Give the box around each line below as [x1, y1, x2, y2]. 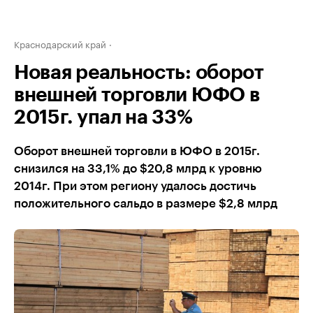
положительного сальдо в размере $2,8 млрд [14, 198, 277, 210]
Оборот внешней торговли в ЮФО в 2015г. [14, 145, 260, 157]
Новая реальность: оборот [14, 63, 264, 82]
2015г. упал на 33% [14, 108, 193, 127]
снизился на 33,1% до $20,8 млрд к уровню [14, 163, 262, 175]
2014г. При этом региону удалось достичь [14, 180, 256, 192]
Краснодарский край [14, 36, 106, 50]
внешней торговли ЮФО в [14, 85, 260, 105]
